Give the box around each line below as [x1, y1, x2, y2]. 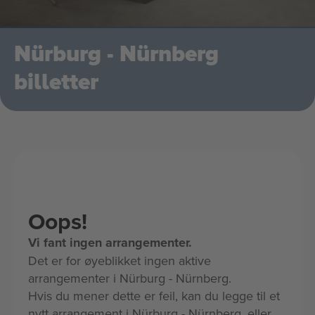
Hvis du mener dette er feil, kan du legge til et [28, 287, 280, 304]
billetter [14, 69, 98, 96]
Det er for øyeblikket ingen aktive [28, 252, 211, 269]
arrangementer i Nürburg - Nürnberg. [28, 269, 231, 287]
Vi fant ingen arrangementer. [28, 233, 192, 252]
